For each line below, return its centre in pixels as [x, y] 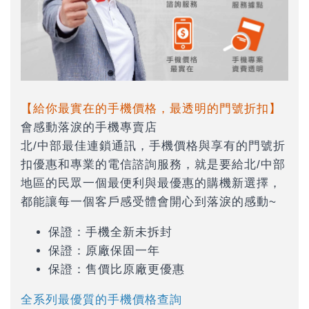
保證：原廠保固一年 [104, 250]
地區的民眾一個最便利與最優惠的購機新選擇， [151, 183]
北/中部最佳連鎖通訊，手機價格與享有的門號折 [153, 146]
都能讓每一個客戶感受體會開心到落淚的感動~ [149, 201]
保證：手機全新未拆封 [110, 232]
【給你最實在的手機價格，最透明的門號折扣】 [151, 108]
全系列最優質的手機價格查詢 [101, 299]
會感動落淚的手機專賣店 [89, 127]
